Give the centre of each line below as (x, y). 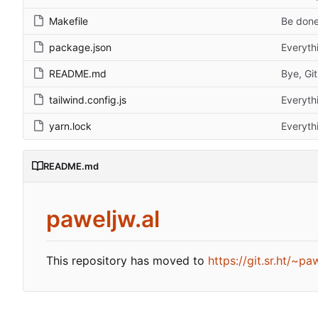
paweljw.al (103, 219)
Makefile (68, 21)
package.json (80, 48)
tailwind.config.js (88, 100)
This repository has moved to (127, 261)
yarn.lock (70, 126)
